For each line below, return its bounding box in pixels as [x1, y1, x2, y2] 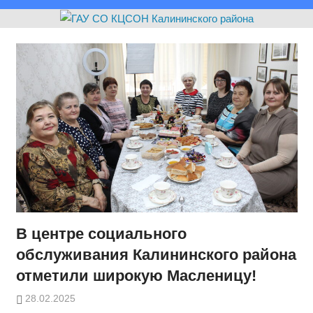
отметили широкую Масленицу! [15, 266, 256, 284]
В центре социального [15, 224, 187, 242]
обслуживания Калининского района [15, 245, 296, 263]
